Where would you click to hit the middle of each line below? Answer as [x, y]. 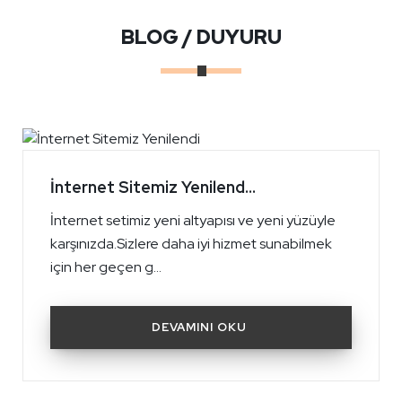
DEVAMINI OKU [199, 328]
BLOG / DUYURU [201, 38]
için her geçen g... [106, 267]
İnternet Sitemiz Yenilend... [153, 188]
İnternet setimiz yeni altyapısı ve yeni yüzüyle [193, 221]
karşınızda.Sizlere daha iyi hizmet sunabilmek [191, 244]
